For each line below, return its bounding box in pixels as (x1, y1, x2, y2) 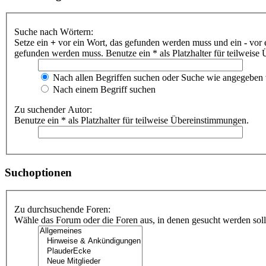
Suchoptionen (5, 166, 72, 179)
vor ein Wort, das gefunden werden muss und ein (56, 37, 244, 47)
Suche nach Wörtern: (14, 27, 93, 37)
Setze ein (14, 37, 50, 47)
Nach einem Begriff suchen (50, 84, 156, 94)
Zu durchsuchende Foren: (14, 204, 110, 215)
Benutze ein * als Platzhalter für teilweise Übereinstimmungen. (14, 115, 249, 125)
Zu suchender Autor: (14, 104, 92, 115)
